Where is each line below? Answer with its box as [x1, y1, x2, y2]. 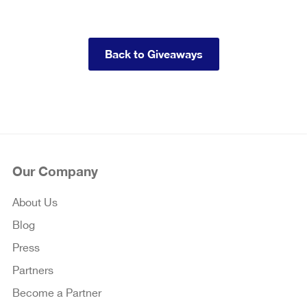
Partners [12, 265, 53, 276]
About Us [12, 197, 58, 208]
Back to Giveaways [104, 47, 203, 60]
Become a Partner [12, 288, 101, 299]
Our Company [12, 162, 98, 179]
